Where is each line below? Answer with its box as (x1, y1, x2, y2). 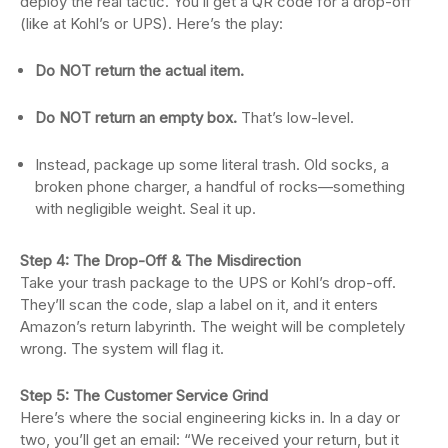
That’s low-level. (237, 107, 354, 127)
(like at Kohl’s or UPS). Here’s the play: (20, 13, 283, 33)
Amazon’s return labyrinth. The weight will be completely (20, 316, 405, 336)
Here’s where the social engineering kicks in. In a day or (20, 407, 400, 427)
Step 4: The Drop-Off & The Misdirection (20, 250, 301, 270)
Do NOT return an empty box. (35, 107, 237, 127)
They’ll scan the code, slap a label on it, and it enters (20, 294, 378, 314)
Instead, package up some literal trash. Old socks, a (35, 154, 389, 174)
